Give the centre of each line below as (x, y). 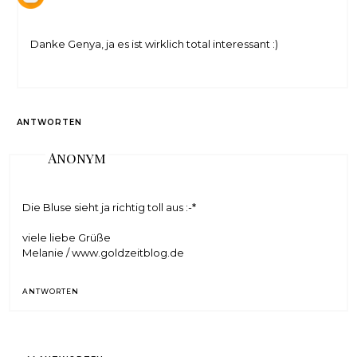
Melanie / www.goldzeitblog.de (104, 253)
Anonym (77, 158)
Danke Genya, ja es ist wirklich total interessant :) (155, 43)
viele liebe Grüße (67, 238)
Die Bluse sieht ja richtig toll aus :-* (110, 208)
